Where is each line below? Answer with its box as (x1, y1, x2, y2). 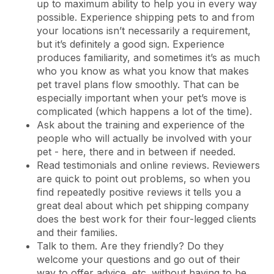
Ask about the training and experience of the (37, 118, 245, 131)
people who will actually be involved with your (37, 131, 252, 144)
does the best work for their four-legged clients (37, 212, 256, 225)
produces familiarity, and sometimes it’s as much (37, 51, 260, 64)
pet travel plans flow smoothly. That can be (37, 78, 239, 91)
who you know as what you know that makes (37, 64, 249, 77)
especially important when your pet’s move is (37, 91, 246, 104)
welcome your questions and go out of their (37, 253, 240, 265)
